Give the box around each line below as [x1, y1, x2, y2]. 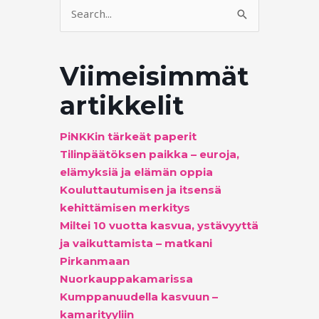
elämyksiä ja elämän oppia [60, 165, 213, 179]
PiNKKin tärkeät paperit [60, 130, 197, 144]
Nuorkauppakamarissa [60, 272, 193, 286]
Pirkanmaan [60, 254, 130, 268]
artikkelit [60, 90, 184, 122]
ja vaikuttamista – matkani [60, 236, 212, 251]
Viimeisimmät [60, 61, 249, 93]
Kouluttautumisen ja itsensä [60, 183, 221, 197]
